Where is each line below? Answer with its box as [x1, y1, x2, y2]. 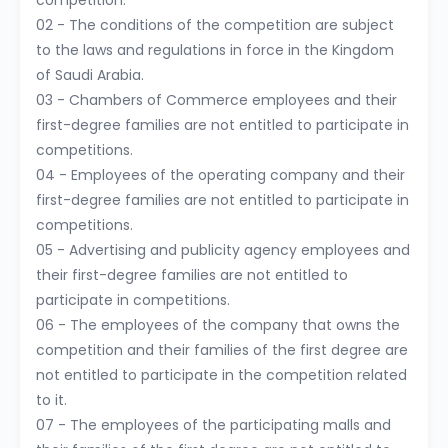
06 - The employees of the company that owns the [36, 315, 400, 335]
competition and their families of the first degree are [36, 340, 408, 360]
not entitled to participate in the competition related [36, 365, 407, 385]
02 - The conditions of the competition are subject [36, 15, 394, 35]
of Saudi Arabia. [36, 65, 144, 85]
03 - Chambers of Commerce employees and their [36, 90, 397, 110]
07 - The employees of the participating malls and [36, 415, 391, 435]
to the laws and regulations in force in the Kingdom [36, 40, 394, 60]
